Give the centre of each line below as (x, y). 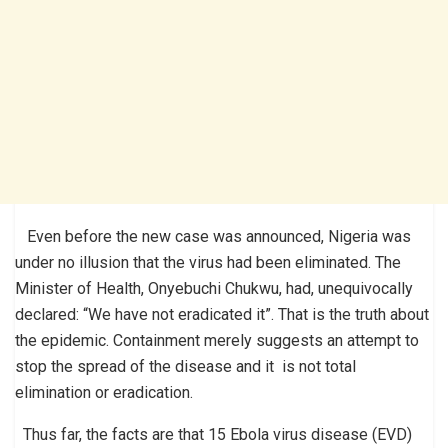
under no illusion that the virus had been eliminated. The (208, 262)
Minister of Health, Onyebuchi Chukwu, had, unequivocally (214, 288)
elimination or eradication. (104, 392)
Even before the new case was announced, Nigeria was (213, 236)
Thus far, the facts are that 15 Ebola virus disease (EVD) (213, 434)
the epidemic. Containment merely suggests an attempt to (217, 340)
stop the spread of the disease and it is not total (185, 366)
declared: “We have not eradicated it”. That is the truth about (222, 314)
